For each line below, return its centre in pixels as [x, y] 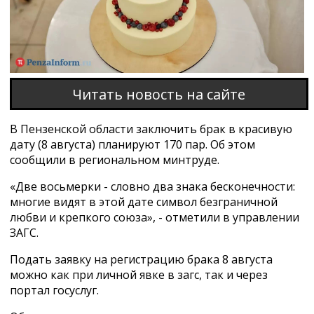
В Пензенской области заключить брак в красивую [151, 129]
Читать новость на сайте [159, 94]
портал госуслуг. [54, 291]
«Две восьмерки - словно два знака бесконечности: [152, 187]
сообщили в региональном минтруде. [114, 160]
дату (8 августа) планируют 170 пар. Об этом [132, 145]
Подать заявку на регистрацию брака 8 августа [141, 260]
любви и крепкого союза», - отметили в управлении [154, 218]
